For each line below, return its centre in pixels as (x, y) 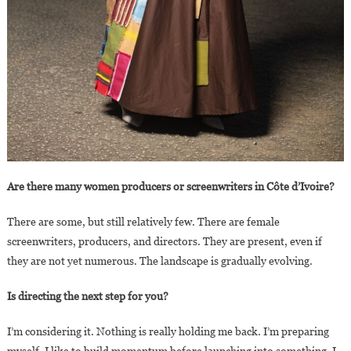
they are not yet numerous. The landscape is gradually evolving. (159, 261)
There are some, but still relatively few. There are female (143, 221)
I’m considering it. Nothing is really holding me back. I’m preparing (168, 331)
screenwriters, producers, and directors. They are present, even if (164, 241)
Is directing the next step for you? (87, 296)
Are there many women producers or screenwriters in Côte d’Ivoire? (170, 186)
